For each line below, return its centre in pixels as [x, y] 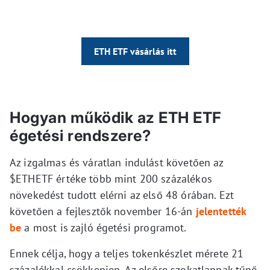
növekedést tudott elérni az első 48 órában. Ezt [122, 195]
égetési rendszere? [80, 136]
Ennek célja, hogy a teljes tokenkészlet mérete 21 [127, 254]
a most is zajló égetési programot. [104, 228]
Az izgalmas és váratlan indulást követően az [117, 163]
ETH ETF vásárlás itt [135, 52]
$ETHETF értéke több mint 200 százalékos [111, 179]
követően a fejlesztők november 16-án [103, 212]
